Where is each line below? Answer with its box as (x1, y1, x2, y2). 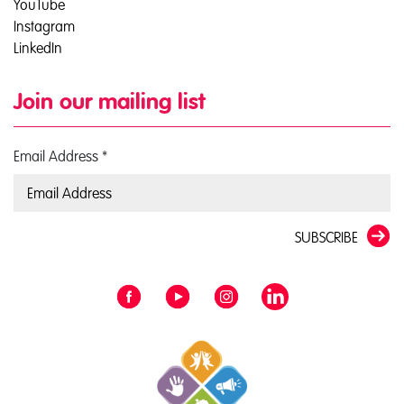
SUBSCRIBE (295, 229, 358, 245)
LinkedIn (14, 40, 62, 56)
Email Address (14, 148, 102, 164)
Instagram (14, 18, 75, 34)
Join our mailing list (14, 92, 205, 115)
